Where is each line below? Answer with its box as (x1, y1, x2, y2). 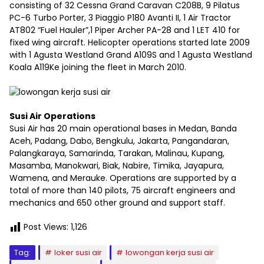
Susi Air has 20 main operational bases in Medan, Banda (9, 122, 237, 134)
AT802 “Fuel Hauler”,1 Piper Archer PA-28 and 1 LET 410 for (9, 24, 240, 37)
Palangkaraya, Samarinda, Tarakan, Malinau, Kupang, (9, 147, 225, 159)
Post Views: (24, 220, 68, 233)
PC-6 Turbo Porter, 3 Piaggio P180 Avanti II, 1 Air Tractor (9, 12, 231, 24)
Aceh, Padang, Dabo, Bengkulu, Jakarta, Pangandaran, (9, 134, 229, 147)
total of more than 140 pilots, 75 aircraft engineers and (9, 184, 235, 196)
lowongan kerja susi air (126, 246, 214, 258)
